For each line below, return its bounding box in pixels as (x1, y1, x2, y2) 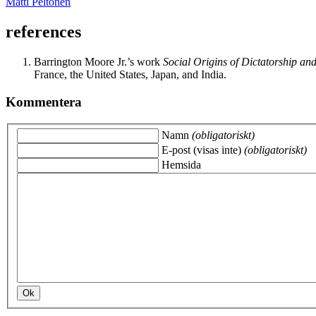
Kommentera (6, 94, 82, 109)
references (6, 23, 81, 42)
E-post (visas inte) (162, 144, 244, 157)
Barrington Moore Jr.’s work (34, 56, 163, 68)
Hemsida (162, 159, 201, 171)
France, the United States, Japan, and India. (34, 68, 226, 81)
